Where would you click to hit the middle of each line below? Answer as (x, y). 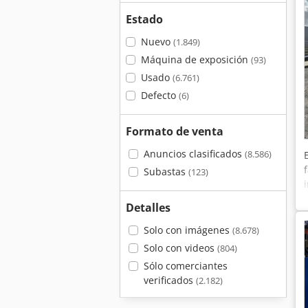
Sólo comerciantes (185, 266)
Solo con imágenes (188, 230)
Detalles (148, 208)
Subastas (166, 172)
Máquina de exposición (196, 59)
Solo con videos (180, 248)
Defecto (159, 95)
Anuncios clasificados (194, 154)
